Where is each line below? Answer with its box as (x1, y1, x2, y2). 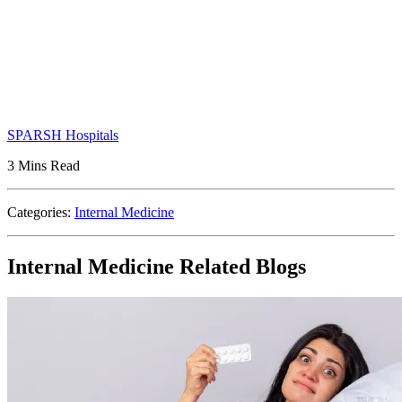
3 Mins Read (7, 158, 80, 174)
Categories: (7, 205, 74, 221)
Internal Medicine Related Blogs (7, 255, 306, 279)
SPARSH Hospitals (7, 127, 118, 144)
